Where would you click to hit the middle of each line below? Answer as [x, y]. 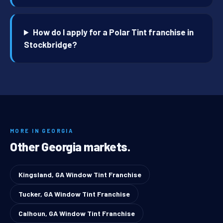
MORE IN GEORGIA [42, 131]
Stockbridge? [51, 45]
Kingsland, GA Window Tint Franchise [80, 175]
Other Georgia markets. [70, 147]
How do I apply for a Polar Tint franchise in [113, 32]
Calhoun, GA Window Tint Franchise [77, 214]
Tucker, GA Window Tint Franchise [74, 194]
